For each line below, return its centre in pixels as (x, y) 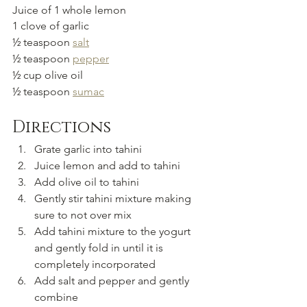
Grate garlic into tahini (88, 149)
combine (56, 297)
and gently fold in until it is (100, 248)
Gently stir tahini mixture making (114, 199)
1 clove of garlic (51, 26)
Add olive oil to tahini (87, 182)
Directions (62, 128)
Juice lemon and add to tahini (107, 166)
